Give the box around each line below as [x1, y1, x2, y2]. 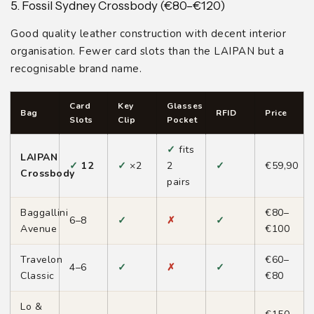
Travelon [20, 252, 62, 266]
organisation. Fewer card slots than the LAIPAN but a [11, 43, 284, 58]
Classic [20, 268, 55, 282]
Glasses [167, 100, 203, 111]
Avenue [20, 221, 57, 235]
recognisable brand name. [11, 61, 142, 76]
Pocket [167, 114, 197, 125]
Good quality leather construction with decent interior [11, 26, 286, 41]
